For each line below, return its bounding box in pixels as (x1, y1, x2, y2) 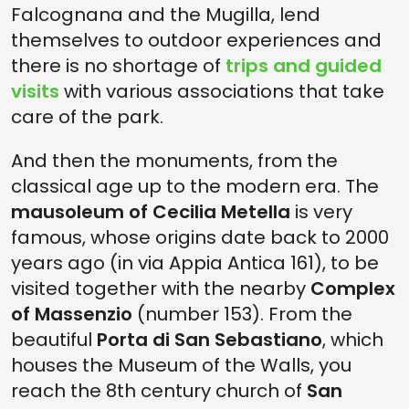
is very (295, 199, 352, 225)
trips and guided (225, 53, 382, 79)
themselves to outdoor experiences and (11, 27, 382, 53)
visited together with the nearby (11, 276, 310, 301)
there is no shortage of (11, 53, 225, 79)
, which (322, 327, 383, 352)
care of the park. (11, 104, 163, 130)
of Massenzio (11, 301, 137, 327)
